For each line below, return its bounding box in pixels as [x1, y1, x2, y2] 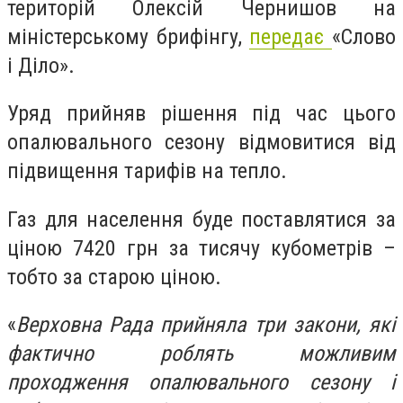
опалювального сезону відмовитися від [7, 130, 396, 156]
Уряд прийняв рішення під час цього [7, 101, 396, 127]
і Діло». [7, 52, 75, 78]
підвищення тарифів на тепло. [7, 158, 287, 184]
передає [249, 23, 333, 49]
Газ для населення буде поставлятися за [7, 206, 396, 232]
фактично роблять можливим [7, 341, 396, 367]
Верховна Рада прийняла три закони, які [16, 312, 396, 338]
